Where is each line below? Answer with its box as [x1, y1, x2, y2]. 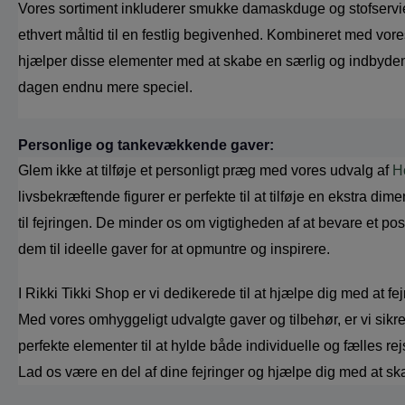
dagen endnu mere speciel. [18, 79, 193, 95]
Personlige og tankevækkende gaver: [18, 137, 274, 153]
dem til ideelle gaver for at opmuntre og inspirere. [18, 240, 330, 257]
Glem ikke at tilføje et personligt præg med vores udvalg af [18, 162, 392, 178]
